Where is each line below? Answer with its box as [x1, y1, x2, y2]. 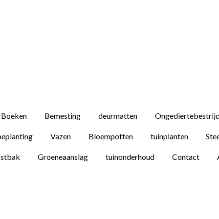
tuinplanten [151, 131, 188, 141]
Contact [172, 152, 199, 161]
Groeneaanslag [38, 152, 88, 161]
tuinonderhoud [106, 152, 154, 161]
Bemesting [44, 111, 81, 120]
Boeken [1, 111, 27, 120]
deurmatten [98, 111, 137, 120]
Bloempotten [88, 131, 133, 141]
